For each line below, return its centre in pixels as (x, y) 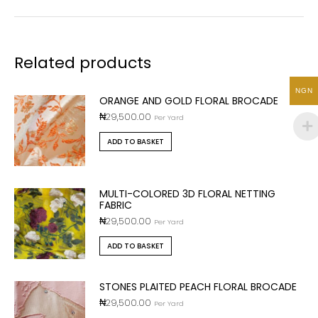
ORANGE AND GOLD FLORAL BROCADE (189, 101)
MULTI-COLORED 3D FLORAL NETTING (187, 194)
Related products (83, 63)
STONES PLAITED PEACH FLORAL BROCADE (198, 287)
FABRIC (116, 205)
